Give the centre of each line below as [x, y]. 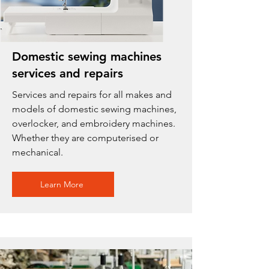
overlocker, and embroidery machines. [94, 123]
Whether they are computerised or [85, 138]
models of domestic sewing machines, [94, 109]
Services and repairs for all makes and [92, 95]
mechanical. [38, 152]
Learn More [62, 184]
